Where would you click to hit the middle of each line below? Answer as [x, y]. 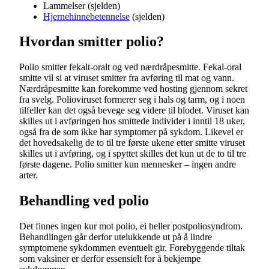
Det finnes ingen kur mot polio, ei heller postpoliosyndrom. [131, 226]
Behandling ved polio [84, 201]
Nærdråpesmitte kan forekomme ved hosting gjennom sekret [133, 89]
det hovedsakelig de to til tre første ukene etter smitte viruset [132, 143]
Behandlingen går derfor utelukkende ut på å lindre [116, 237]
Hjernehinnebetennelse [86, 16]
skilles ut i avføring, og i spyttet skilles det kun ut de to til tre [133, 154]
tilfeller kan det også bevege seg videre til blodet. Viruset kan [134, 110]
